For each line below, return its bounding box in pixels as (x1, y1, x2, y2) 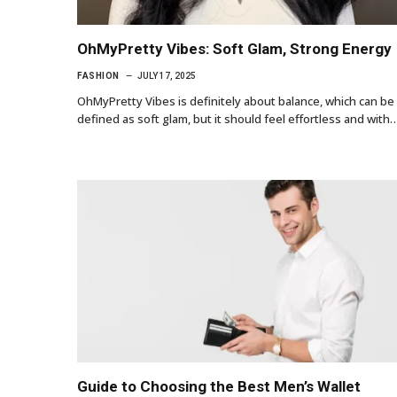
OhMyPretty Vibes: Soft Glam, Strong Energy (77, 39, 392, 58)
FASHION (77, 70, 120, 81)
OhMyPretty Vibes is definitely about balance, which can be (77, 92, 394, 109)
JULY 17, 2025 (136, 70, 196, 81)
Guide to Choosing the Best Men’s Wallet (77, 377, 361, 395)
